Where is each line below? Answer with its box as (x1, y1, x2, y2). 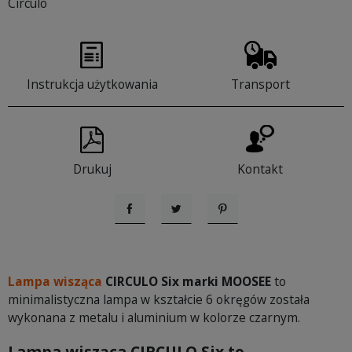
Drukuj (72, 160, 112, 178)
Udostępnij (122, 214, 190, 233)
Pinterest (214, 214, 270, 233)
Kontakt (237, 160, 283, 178)
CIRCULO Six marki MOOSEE (102, 273, 271, 291)
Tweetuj (168, 214, 219, 233)
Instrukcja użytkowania (26, 75, 158, 93)
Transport (230, 75, 290, 93)
